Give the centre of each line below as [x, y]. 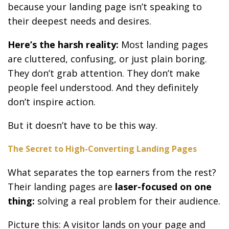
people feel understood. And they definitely [103, 87]
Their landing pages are [61, 186]
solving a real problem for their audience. [128, 201]
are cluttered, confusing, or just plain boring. [107, 59]
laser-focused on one [163, 186]
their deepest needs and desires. [79, 21]
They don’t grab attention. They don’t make [104, 73]
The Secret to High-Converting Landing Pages [102, 148]
